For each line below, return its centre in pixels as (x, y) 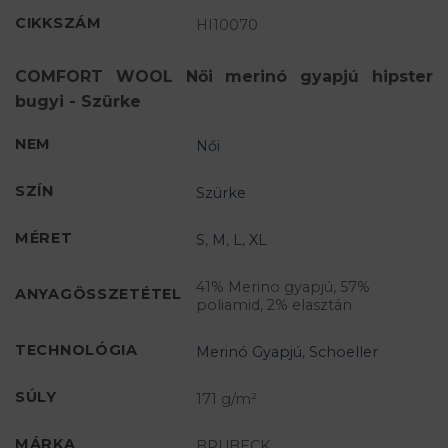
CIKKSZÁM (58, 23)
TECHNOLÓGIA (76, 350)
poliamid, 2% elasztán (274, 304)
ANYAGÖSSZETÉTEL (98, 294)
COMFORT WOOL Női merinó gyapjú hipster (224, 77)
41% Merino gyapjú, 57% (283, 286)
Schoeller (344, 351)
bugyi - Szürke (78, 102)
